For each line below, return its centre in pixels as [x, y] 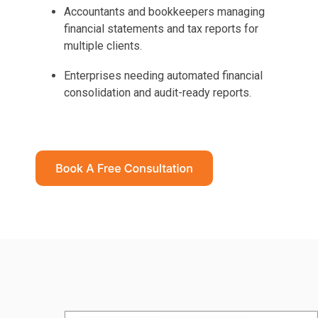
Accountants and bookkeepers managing [164, 12]
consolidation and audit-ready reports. [158, 93]
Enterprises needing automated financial [163, 76]
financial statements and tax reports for [161, 29]
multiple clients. [103, 46]
